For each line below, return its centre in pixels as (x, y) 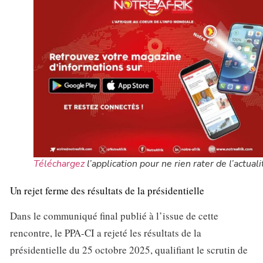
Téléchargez (59, 163)
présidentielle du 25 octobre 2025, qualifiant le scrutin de (129, 250)
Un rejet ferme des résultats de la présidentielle (107, 190)
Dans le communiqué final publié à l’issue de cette (114, 216)
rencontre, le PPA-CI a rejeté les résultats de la (106, 233)
